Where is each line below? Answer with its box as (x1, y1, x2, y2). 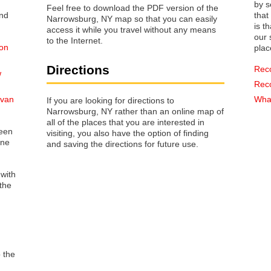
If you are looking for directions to (47, 95, 174, 105)
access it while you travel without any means (47, 25, 216, 35)
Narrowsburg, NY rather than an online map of (47, 106, 224, 116)
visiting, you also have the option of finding (47, 128, 209, 138)
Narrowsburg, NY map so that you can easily (47, 14, 217, 24)
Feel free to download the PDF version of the (47, 3, 218, 13)
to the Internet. (47, 36, 103, 46)
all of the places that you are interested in (47, 117, 126, 127)
